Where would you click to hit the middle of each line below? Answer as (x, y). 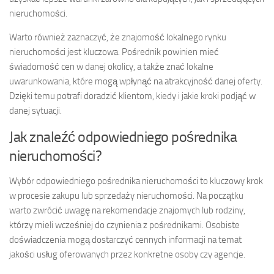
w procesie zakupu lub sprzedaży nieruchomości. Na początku (126, 196)
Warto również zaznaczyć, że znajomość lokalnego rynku (118, 38)
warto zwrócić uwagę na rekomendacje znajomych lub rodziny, (127, 211)
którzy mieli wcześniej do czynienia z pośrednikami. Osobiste (124, 225)
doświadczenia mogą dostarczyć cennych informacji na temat (125, 240)
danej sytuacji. (35, 111)
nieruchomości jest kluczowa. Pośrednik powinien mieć (114, 52)
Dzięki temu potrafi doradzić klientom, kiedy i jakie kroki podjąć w (132, 96)
